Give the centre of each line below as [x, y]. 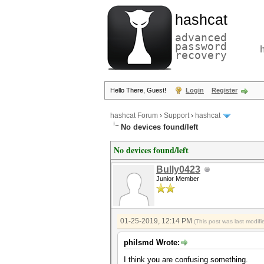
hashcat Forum [134, 116]
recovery [201, 55]
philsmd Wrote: [152, 242]
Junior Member [178, 179]
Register [225, 90]
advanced [201, 37]
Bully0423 [178, 169]
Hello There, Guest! [139, 90]
